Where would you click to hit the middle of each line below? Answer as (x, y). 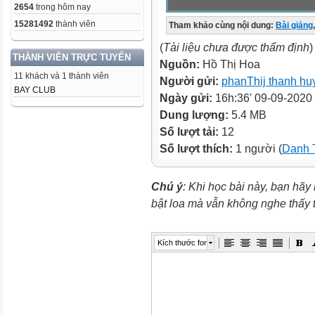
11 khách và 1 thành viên (62, 76)
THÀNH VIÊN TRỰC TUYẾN (72, 57)
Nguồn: (181, 64)
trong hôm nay (62, 7)
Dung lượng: (195, 115)
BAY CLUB (35, 90)
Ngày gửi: (187, 98)
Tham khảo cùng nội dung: (221, 25)
